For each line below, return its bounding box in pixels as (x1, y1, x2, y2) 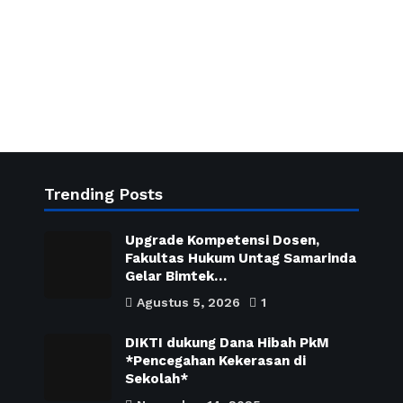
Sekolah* (125, 371, 188, 387)
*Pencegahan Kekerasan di (125, 353, 306, 369)
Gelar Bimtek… (125, 268, 227, 284)
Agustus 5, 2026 (137, 295, 240, 309)
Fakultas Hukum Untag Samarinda (125, 250, 356, 266)
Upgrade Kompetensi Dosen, (125, 232, 319, 248)
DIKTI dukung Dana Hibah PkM (125, 335, 329, 351)
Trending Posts (44, 184, 164, 203)
